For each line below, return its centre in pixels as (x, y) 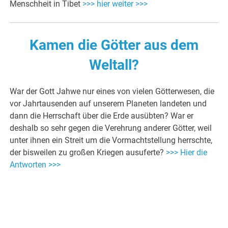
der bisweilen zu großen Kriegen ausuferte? (88, 152)
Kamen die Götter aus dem (114, 45)
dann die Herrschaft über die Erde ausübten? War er (102, 116)
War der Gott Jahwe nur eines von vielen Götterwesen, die (112, 91)
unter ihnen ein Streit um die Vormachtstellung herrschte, (111, 140)
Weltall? (114, 65)
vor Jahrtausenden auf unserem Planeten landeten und (108, 103)
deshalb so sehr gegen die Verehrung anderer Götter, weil (111, 128)
